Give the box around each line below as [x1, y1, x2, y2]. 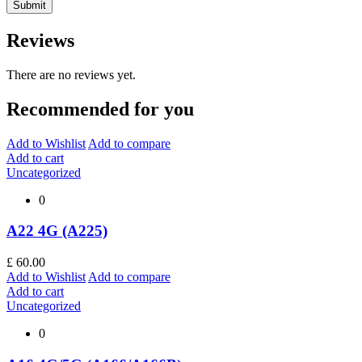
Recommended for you [6, 98, 194, 120]
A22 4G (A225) [6, 222, 107, 240]
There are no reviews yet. [6, 67, 136, 82]
